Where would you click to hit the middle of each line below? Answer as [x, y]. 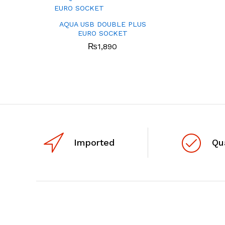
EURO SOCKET [102, 33]
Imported [94, 143]
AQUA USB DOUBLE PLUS [102, 24]
